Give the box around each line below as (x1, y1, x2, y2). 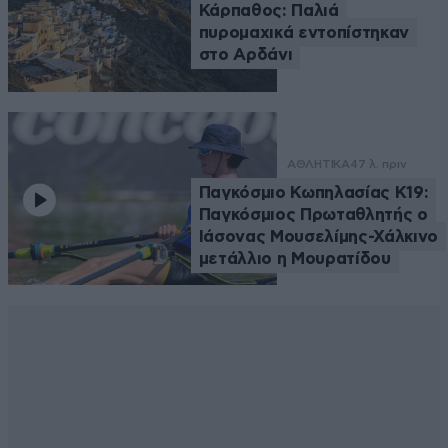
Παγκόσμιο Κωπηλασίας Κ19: (198, 183, 429, 201)
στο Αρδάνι (198, 46, 293, 64)
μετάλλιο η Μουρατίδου (198, 249, 391, 267)
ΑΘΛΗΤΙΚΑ (286, 156, 350, 171)
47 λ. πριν (349, 156, 407, 171)
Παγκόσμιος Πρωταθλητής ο (198, 205, 428, 223)
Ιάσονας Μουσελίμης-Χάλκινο (198, 227, 438, 245)
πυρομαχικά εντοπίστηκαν (198, 24, 409, 42)
